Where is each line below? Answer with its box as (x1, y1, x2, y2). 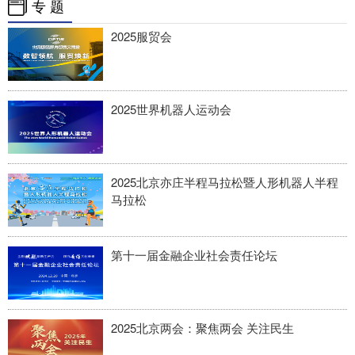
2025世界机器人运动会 (111, 101, 231, 118)
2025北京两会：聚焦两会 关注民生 (111, 319, 294, 337)
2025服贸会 (111, 28, 172, 45)
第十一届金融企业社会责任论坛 (111, 246, 277, 264)
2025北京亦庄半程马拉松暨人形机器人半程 (111, 174, 338, 191)
